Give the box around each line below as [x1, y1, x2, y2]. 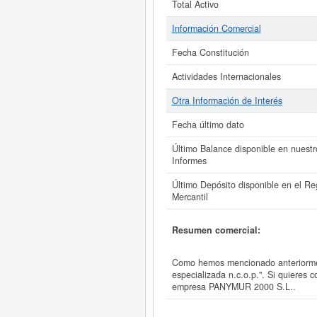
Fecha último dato [171, 118, 244, 131]
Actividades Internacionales [171, 70, 281, 83]
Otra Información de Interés [171, 94, 282, 107]
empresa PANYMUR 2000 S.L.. [171, 280, 296, 294]
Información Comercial [171, 22, 261, 35]
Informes [171, 154, 207, 167]
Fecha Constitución [171, 46, 249, 59]
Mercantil [171, 190, 208, 203]
